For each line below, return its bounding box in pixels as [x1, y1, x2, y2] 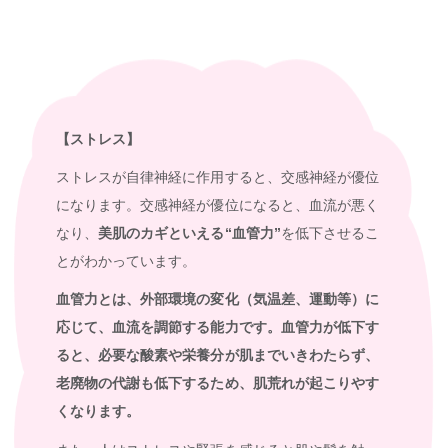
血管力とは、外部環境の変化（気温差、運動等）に [56, 291, 379, 308]
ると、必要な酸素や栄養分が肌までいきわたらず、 [56, 347, 379, 364]
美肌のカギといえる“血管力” [98, 224, 281, 241]
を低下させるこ [280, 224, 380, 241]
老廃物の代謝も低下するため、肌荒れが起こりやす [56, 375, 379, 392]
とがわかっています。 [56, 252, 197, 269]
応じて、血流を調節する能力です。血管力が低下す [56, 319, 379, 336]
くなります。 [56, 403, 141, 420]
